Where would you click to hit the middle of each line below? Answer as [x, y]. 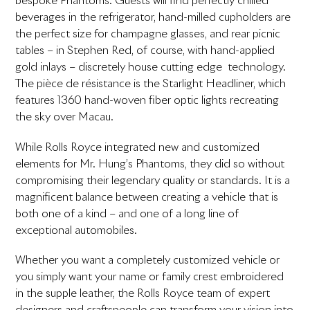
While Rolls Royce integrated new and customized [138, 147]
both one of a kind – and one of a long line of [127, 213]
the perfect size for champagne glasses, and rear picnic [148, 34]
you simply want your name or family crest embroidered [150, 276]
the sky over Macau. [65, 117]
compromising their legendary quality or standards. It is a [153, 180]
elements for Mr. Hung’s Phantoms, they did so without [150, 164]
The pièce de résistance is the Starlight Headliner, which [151, 84]
